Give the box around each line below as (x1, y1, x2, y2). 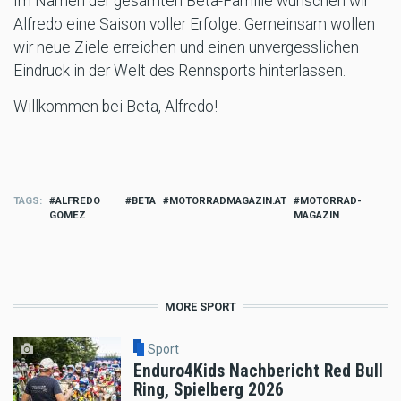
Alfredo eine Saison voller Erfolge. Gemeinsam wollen (13, 15, 375, 34)
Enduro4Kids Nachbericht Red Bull (133, 361, 383, 382)
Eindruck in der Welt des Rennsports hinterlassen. (13, 62, 346, 81)
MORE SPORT (165, 300, 236, 314)
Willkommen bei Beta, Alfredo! (13, 98, 218, 116)
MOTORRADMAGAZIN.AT (168, 195, 286, 208)
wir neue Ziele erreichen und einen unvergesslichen (13, 38, 359, 57)
